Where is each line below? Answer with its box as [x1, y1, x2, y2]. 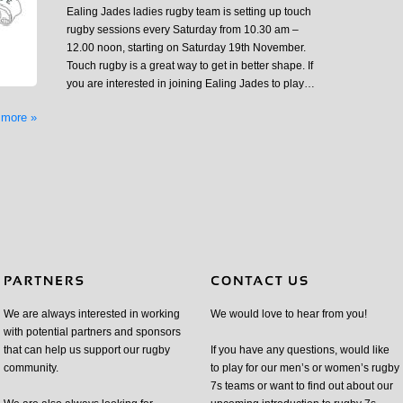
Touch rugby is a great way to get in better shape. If [67, 59, 313, 73]
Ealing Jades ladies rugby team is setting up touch [67, 5, 311, 19]
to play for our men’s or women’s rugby [210, 362, 399, 375]
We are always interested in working [4, 308, 180, 321]
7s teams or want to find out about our [210, 380, 393, 393]
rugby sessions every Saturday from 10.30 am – [67, 23, 299, 37]
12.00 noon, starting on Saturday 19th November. [67, 41, 306, 55]
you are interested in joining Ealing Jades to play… [67, 77, 315, 91]
